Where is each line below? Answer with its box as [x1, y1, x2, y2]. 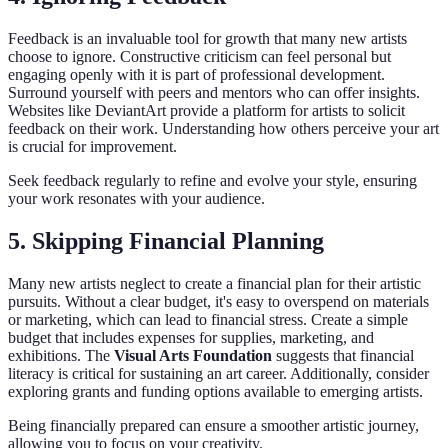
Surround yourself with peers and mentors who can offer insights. [8, 84, 420, 102]
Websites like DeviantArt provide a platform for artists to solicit [8, 102, 405, 120]
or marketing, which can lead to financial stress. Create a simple [8, 311, 408, 329]
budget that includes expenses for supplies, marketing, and [8, 329, 374, 347]
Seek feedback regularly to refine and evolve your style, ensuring [8, 172, 417, 190]
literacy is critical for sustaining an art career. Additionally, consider [8, 365, 429, 383]
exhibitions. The [8, 347, 114, 365]
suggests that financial [272, 347, 414, 365]
